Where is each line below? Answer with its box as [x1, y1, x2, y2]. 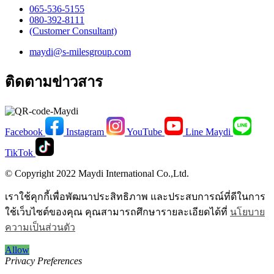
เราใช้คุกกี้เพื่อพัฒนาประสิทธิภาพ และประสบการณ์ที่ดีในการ [5, 192, 265, 203]
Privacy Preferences [5, 256, 82, 267]
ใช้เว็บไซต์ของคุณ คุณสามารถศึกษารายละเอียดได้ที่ [5, 207, 230, 218]
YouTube [127, 127, 162, 138]
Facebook [5, 127, 43, 138]
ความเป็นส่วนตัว [5, 223, 75, 234]
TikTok [5, 148, 33, 159]
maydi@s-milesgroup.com [29, 47, 131, 58]
